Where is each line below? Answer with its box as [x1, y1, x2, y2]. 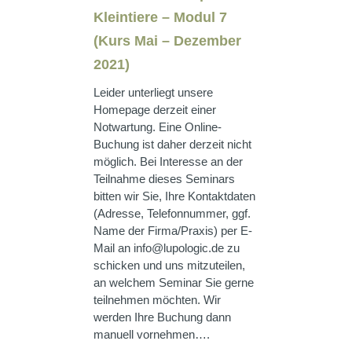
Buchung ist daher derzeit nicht [93, 137, 251, 151]
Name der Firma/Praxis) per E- [93, 224, 252, 237]
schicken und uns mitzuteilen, [93, 258, 245, 272]
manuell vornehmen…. [93, 328, 210, 341]
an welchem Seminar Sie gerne [93, 276, 254, 289]
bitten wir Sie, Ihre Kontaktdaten [93, 189, 255, 203]
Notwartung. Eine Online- [93, 120, 222, 134]
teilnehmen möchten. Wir [93, 293, 221, 306]
